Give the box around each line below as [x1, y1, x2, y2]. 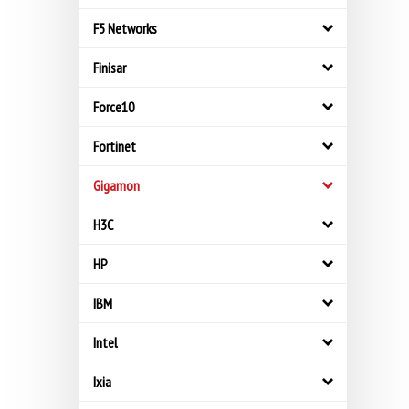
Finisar [93, 58, 126, 77]
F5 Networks [93, 19, 157, 37]
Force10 [93, 98, 134, 116]
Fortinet [93, 137, 136, 155]
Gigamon [93, 176, 140, 194]
